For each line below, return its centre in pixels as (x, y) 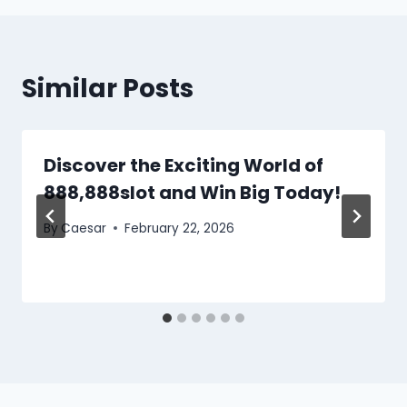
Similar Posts (108, 88)
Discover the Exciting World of (184, 165)
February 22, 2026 (180, 228)
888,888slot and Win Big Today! (192, 192)
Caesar (84, 228)
